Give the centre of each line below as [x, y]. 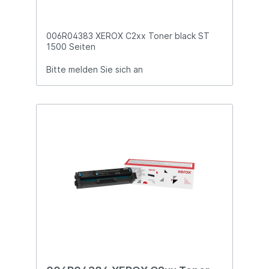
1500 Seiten [71, 47]
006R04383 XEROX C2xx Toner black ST [128, 36]
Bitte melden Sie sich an [95, 70]
